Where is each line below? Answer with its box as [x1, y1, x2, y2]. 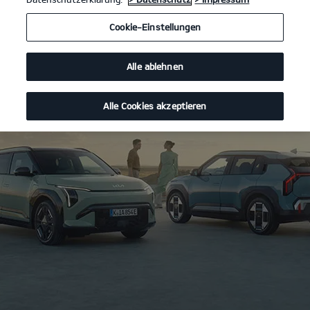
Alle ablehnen [127, 61, 183, 72]
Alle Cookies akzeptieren [103, 100, 207, 111]
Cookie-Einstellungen [109, 21, 201, 33]
